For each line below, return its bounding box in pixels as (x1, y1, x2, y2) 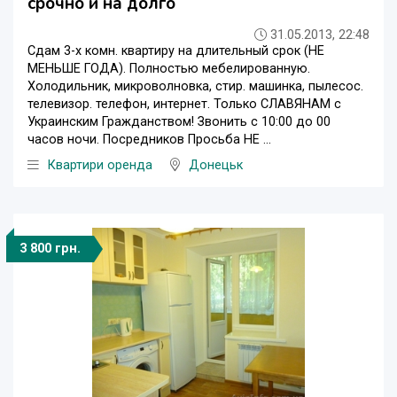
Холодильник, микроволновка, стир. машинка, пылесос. (27, 78, 363, 94)
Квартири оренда (48, 157, 152, 173)
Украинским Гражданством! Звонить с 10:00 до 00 (27, 113, 331, 129)
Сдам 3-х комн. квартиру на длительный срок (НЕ (27, 43, 324, 58)
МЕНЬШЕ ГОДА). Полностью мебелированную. (27, 60, 310, 76)
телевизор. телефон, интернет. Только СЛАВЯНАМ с (27, 96, 341, 112)
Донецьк (189, 157, 243, 173)
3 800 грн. (19, 240, 81, 256)
